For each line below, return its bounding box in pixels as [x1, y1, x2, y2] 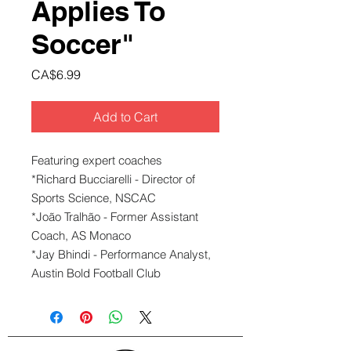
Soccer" [31, 27, 135, 60]
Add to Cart [93, 108, 157, 125]
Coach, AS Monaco [31, 227, 134, 243]
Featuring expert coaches [31, 152, 162, 168]
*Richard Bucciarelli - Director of [31, 171, 195, 186]
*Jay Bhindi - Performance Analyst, [31, 246, 211, 262]
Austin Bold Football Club [31, 265, 161, 280]
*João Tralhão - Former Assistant [31, 208, 198, 224]
